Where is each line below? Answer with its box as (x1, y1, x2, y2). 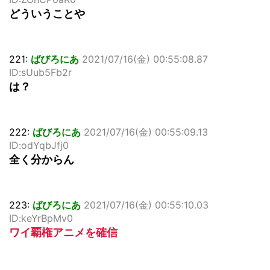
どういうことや (9, 7, 85, 20)
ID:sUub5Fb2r (9, 66, 72, 79)
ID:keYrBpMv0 (9, 212, 73, 225)
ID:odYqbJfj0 (9, 139, 69, 152)
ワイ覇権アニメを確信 (9, 226, 118, 239)
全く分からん (9, 153, 74, 166)
